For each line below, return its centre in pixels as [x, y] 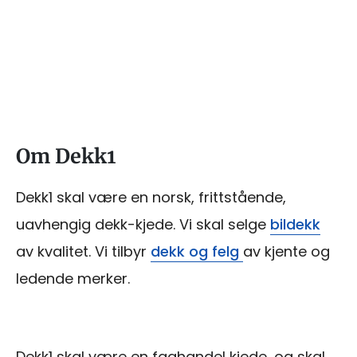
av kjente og [286, 251]
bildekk [295, 224]
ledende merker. [73, 278]
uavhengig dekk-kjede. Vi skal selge [143, 224]
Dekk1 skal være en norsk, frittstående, [151, 197]
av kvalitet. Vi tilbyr [83, 251]
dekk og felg [197, 251]
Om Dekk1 [66, 156]
